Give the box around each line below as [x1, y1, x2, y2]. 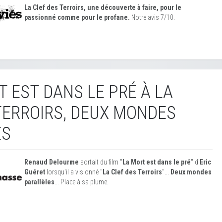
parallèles [24, 178, 55, 186]
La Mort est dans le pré [122, 158, 191, 166]
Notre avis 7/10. [131, 13, 175, 21]
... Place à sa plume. [55, 178, 109, 186]
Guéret [24, 168, 45, 176]
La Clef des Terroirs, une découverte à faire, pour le [24, 3, 181, 11]
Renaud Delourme [24, 158, 79, 166]
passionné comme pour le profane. [24, 13, 131, 21]
